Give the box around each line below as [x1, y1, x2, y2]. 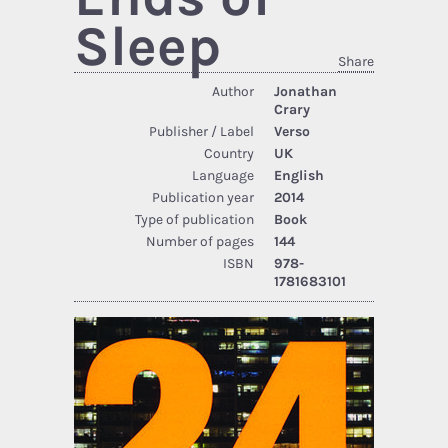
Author [212, 82, 254, 100]
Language [192, 166, 254, 184]
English [274, 166, 324, 184]
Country [204, 144, 254, 162]
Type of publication [135, 210, 254, 228]
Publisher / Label [149, 122, 254, 140]
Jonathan [274, 82, 337, 100]
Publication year [152, 188, 254, 206]
